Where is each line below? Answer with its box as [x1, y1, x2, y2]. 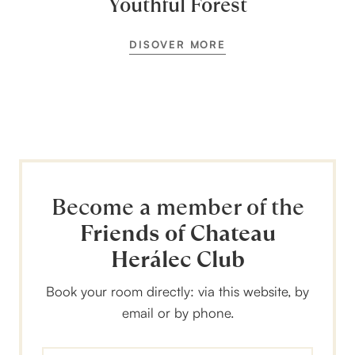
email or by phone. [121, 303, 234, 321]
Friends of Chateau [79, 217, 276, 249]
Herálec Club [110, 243, 245, 275]
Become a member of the [51, 191, 304, 223]
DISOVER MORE [129, 37, 226, 51]
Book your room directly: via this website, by [46, 282, 309, 300]
